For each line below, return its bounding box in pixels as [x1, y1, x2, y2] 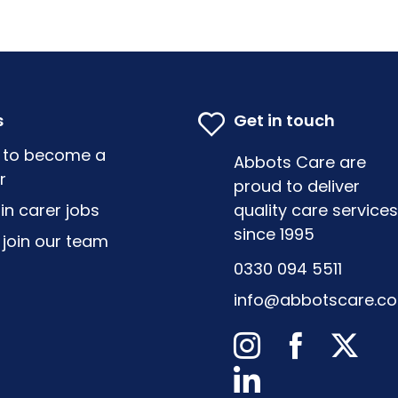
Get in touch [233, 108, 335, 131]
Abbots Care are [233, 150, 366, 173]
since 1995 [233, 222, 314, 245]
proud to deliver [233, 174, 360, 197]
